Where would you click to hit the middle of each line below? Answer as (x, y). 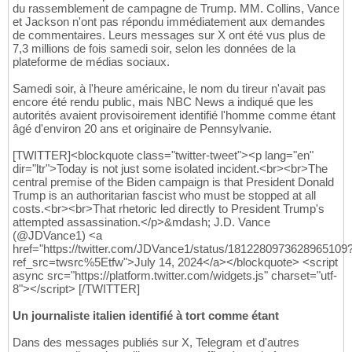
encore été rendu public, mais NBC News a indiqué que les (163, 102)
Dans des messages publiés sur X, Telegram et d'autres (156, 343)
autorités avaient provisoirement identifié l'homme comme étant (174, 115)
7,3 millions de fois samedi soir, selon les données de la (154, 49)
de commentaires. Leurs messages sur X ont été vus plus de (169, 35)
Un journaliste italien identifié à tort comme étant (146, 316)
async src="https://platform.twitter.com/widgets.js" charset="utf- (175, 276)
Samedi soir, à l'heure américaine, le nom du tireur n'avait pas (169, 89)
